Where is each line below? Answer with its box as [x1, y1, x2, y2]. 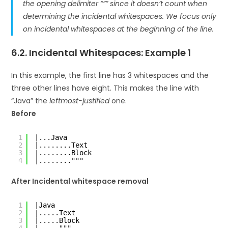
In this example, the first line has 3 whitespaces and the [11, 70, 209, 80]
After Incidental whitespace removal [11, 176, 149, 186]
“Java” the [11, 95, 50, 106]
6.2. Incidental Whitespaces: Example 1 [11, 46, 191, 59]
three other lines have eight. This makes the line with [11, 82, 199, 93]
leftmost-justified [49, 95, 110, 106]
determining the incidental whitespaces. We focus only [23, 11, 217, 21]
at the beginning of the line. [115, 23, 214, 34]
